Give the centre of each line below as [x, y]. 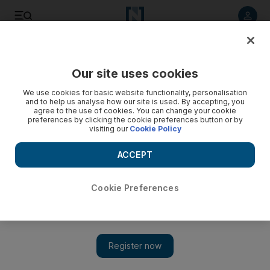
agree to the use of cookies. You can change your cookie [135, 111]
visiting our [109, 129]
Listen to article [78, 51]
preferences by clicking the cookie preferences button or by [135, 120]
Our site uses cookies [135, 74]
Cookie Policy [155, 129]
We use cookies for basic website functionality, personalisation [135, 93]
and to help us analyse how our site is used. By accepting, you [135, 102]
